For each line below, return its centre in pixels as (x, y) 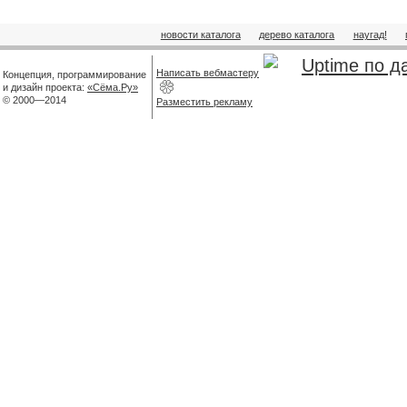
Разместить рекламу (204, 101)
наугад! (370, 35)
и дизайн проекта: (45, 87)
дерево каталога (297, 35)
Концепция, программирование (74, 74)
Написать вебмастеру (208, 72)
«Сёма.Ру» (113, 87)
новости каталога (200, 35)
